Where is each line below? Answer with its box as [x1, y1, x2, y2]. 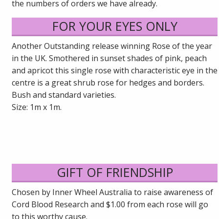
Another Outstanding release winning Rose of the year [12, 40, 213, 51]
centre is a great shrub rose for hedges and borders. [12, 77, 205, 88]
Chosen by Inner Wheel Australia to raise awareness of [12, 186, 214, 197]
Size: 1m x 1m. [12, 101, 62, 112]
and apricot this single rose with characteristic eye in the [12, 65, 218, 76]
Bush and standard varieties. [12, 89, 116, 100]
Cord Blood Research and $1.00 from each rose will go [12, 198, 209, 210]
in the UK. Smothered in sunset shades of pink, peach [12, 52, 207, 64]
